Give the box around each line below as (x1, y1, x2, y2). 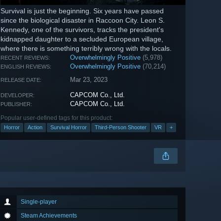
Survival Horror (50, 124, 87, 131)
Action (28, 124, 42, 131)
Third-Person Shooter (95, 124, 147, 131)
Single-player (21, 198, 57, 206)
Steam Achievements (21, 212, 77, 220)
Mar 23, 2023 (70, 76, 108, 84)
